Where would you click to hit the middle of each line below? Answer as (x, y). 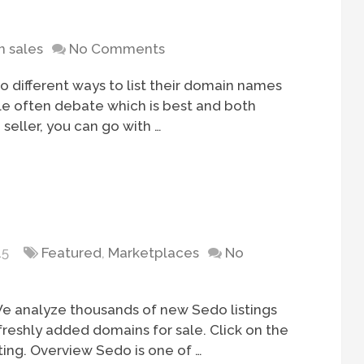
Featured (72, 253)
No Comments (117, 49)
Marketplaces (154, 253)
